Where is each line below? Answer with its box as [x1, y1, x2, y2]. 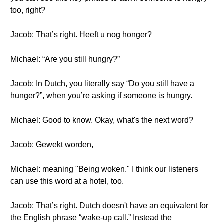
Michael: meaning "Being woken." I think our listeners [10, 165, 198, 173]
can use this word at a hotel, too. [10, 177, 124, 185]
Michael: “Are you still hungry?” [10, 55, 120, 63]
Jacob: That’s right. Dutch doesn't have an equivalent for [10, 201, 208, 210]
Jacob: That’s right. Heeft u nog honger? [10, 30, 152, 39]
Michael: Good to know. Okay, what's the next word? [10, 116, 193, 124]
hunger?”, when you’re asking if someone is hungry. [10, 91, 192, 100]
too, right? [10, 6, 45, 14]
